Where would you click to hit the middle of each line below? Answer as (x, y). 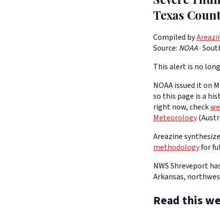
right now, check (182, 107)
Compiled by (174, 38)
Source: (165, 48)
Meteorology (175, 118)
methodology (176, 148)
